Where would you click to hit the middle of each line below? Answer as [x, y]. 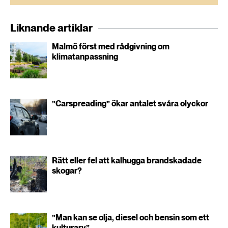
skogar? [67, 171]
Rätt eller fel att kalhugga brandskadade [127, 161]
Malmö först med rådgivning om [111, 47]
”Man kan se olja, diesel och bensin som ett [131, 218]
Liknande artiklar [51, 28]
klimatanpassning [85, 57]
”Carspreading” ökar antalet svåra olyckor [130, 104]
